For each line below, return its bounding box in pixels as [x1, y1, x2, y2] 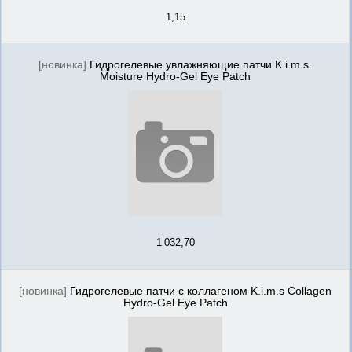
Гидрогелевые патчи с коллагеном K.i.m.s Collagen [70, 284, 332, 298]
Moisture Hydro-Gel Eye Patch [100, 70, 251, 83]
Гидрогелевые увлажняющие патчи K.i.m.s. [90, 58, 312, 71]
